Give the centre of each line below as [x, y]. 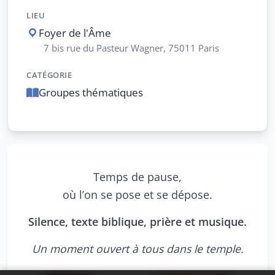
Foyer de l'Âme [75, 33]
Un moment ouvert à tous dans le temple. [137, 248]
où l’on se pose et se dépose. [137, 194]
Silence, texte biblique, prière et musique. [137, 221]
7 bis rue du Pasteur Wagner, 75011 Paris [131, 48]
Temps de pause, [137, 176]
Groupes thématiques [91, 92]
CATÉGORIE [49, 75]
